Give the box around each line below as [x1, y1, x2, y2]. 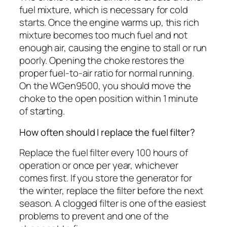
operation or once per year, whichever [19, 159, 179, 172]
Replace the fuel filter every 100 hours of [19, 146, 188, 160]
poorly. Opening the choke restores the [19, 54, 185, 67]
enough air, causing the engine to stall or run [19, 41, 207, 55]
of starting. [19, 104, 65, 118]
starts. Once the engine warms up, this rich [19, 16, 199, 29]
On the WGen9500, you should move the [19, 79, 192, 93]
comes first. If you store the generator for [19, 171, 192, 185]
